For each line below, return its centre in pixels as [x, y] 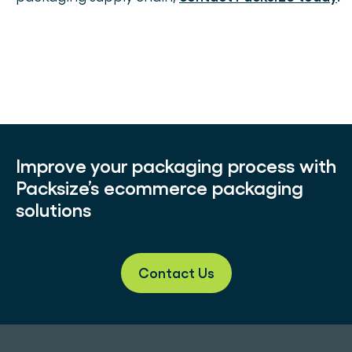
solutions [53, 210]
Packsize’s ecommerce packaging [159, 188]
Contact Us [176, 273]
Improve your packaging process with [176, 166]
